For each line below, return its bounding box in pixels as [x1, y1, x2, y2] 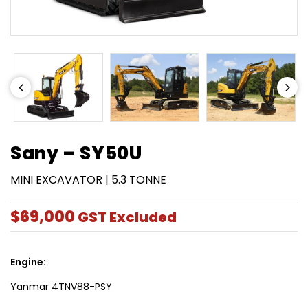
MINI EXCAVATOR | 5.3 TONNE [10, 171, 166, 188]
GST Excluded [78, 207, 177, 227]
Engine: [10, 254, 46, 269]
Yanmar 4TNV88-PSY [10, 279, 112, 294]
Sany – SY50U [10, 140, 142, 166]
